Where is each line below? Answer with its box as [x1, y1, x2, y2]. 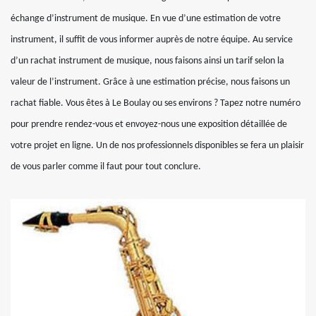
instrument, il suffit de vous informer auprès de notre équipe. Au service [11, 35, 293, 46]
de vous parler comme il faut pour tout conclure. [11, 162, 201, 173]
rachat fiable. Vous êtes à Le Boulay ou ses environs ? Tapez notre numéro [11, 98, 300, 109]
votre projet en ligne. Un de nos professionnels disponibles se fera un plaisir [11, 140, 304, 152]
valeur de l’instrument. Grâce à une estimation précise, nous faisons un [11, 77, 290, 88]
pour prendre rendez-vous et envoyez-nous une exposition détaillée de [11, 119, 287, 130]
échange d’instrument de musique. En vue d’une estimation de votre [11, 13, 281, 25]
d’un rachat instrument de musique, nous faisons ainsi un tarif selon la [11, 56, 284, 67]
